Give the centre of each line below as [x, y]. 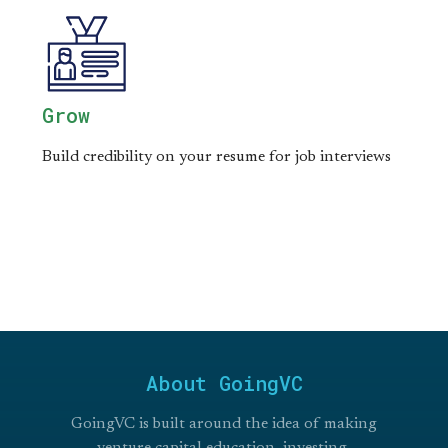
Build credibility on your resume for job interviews [216, 157]
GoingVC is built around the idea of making [224, 423]
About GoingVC [224, 382]
